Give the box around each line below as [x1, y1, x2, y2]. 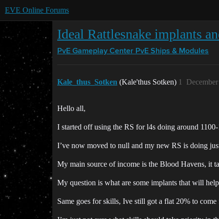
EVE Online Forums [5, 6, 69, 14]
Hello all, [57, 104, 86, 112]
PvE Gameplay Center [57, 47, 133, 55]
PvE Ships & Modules [135, 47, 209, 55]
